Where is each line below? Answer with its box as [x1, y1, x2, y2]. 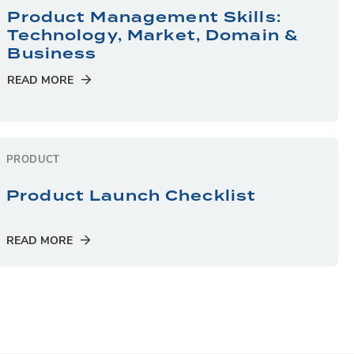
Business [7, 42, 97, 66]
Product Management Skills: [7, 6, 281, 29]
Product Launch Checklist [6, 184, 257, 208]
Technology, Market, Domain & [7, 24, 299, 47]
